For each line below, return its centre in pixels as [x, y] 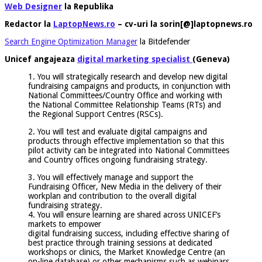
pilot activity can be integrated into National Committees [129, 150]
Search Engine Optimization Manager [71, 41]
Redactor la [29, 24]
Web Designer [33, 6]
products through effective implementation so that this [126, 141]
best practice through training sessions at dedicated [120, 242]
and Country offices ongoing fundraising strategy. [118, 159]
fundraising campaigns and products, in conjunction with [129, 86]
